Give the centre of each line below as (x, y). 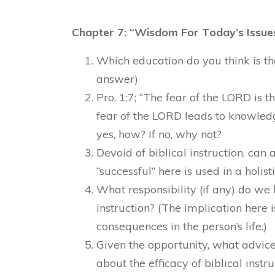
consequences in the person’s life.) (182, 227)
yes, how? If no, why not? (159, 134)
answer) (117, 79)
